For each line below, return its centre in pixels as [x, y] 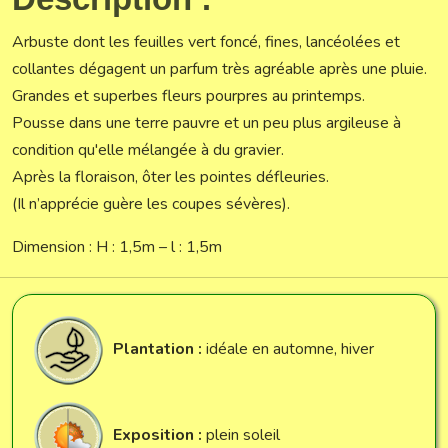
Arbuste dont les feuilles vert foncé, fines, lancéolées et [206, 41]
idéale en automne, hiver [290, 348]
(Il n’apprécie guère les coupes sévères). [151, 203]
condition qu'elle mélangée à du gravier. [148, 149]
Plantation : [159, 348]
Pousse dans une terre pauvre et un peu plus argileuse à [206, 122]
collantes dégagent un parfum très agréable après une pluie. [219, 68]
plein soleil [243, 434]
